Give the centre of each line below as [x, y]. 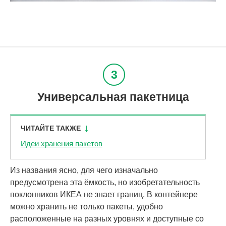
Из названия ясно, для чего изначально [84, 170]
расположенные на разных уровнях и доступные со [107, 218]
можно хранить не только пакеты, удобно [87, 206]
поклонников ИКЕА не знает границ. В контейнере [104, 194]
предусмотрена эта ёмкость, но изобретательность [105, 182]
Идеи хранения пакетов [62, 143]
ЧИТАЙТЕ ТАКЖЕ [51, 128]
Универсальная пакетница [113, 97]
